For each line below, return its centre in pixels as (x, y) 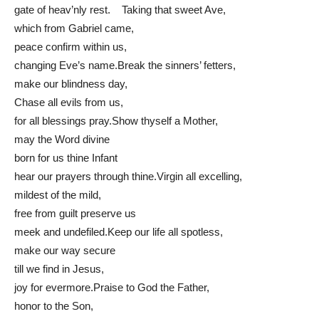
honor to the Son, (54, 305)
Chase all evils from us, (69, 102)
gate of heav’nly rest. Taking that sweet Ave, (120, 9)
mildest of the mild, (58, 194)
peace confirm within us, (70, 46)
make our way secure (65, 250)
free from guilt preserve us (75, 213)
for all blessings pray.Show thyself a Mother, (116, 120)
